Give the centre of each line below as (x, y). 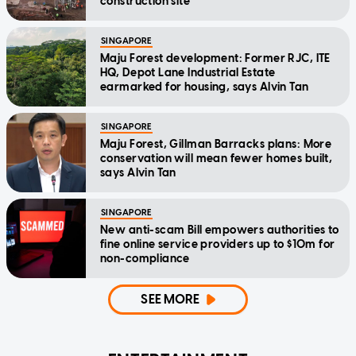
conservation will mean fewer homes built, (217, 158)
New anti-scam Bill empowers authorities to (220, 230)
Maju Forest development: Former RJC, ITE (215, 58)
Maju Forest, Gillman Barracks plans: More (216, 144)
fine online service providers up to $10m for (218, 244)
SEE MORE (170, 299)
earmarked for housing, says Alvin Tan (205, 87)
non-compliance (145, 258)
